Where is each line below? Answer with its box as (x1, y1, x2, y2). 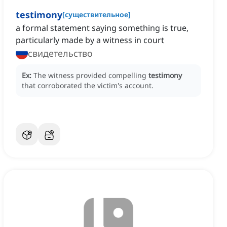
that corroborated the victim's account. (22, 81, 154, 91)
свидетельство (28, 47, 93, 60)
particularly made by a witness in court (16, 34, 164, 46)
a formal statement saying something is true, (16, 22, 188, 34)
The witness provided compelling (33, 70, 148, 81)
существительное (65, 10, 128, 20)
